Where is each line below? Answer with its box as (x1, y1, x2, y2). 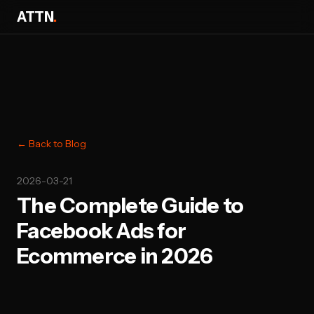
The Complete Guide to (17, 193, 244, 219)
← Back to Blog (17, 137, 86, 150)
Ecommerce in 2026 (17, 243, 213, 269)
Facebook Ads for (17, 218, 186, 244)
